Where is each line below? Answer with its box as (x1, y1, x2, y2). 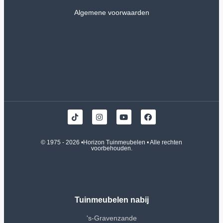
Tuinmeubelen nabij (74, 196, 149, 205)
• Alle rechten (145, 139, 182, 146)
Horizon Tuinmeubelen (83, 139, 145, 146)
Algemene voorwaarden (74, 8, 149, 16)
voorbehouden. (91, 145, 132, 152)
